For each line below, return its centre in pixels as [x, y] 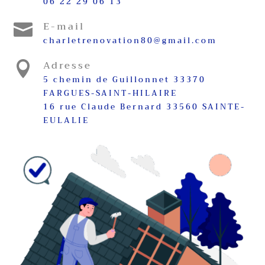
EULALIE [66, 120]
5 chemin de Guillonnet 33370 [124, 79]
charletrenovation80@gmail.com [130, 40]
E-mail [64, 26]
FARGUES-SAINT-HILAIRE [110, 93]
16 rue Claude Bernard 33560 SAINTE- [144, 106]
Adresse [67, 65]
